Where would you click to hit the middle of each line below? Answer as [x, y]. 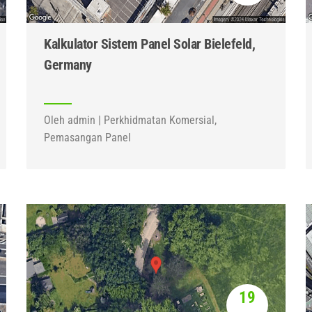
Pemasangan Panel [88, 138]
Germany [68, 65]
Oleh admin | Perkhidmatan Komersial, [131, 120]
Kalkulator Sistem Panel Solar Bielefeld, [150, 44]
